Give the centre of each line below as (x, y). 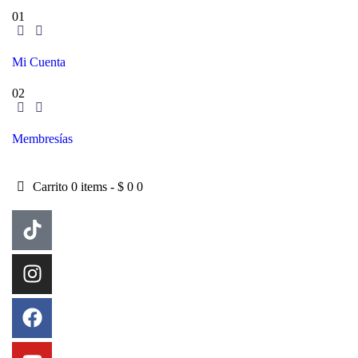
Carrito (51, 186)
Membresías (42, 139)
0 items (89, 186)
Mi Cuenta (39, 62)
